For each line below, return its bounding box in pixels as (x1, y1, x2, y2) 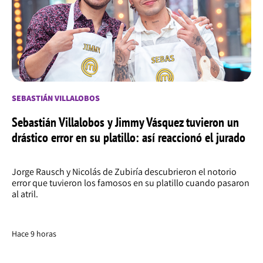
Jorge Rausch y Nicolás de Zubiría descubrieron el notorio (12, 166, 237, 178)
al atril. (12, 188, 38, 201)
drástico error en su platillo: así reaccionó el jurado (12, 129, 245, 146)
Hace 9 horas (12, 228, 56, 240)
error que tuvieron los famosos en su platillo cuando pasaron (12, 177, 249, 190)
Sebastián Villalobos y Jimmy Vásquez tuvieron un (12, 114, 239, 131)
